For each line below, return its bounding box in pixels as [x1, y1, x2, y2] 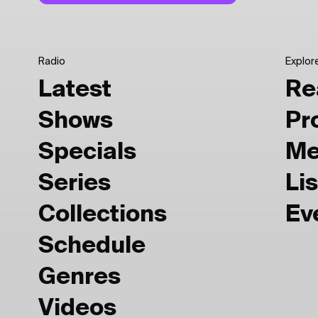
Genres [38, 266, 121, 289]
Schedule [38, 235, 146, 258]
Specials [38, 141, 136, 164]
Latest [38, 79, 111, 102]
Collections [38, 204, 167, 226]
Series [38, 172, 111, 195]
